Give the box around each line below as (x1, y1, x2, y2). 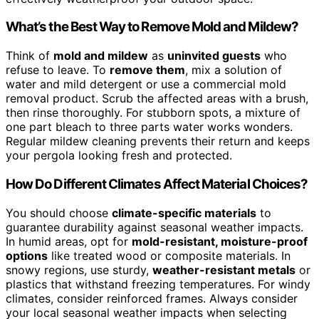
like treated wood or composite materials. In (48, 248, 291, 263)
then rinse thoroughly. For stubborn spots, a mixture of (6, 105, 300, 120)
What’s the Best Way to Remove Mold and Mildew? (6, 19, 298, 36)
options (6, 248, 48, 263)
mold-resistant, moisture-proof (132, 234, 308, 249)
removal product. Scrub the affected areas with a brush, (6, 91, 308, 106)
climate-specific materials (112, 205, 256, 220)
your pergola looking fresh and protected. (6, 148, 232, 163)
